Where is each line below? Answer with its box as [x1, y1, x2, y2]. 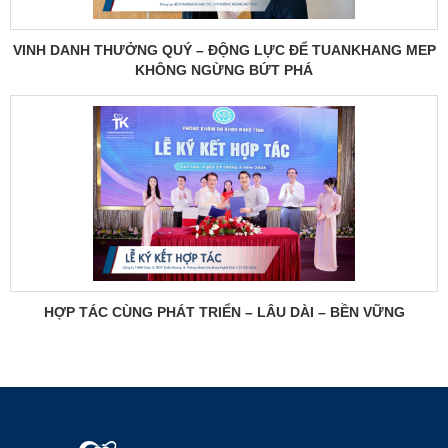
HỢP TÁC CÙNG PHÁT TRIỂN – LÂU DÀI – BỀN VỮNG [43, 304, 405, 320]
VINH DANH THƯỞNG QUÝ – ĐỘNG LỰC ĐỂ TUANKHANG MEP [12, 42, 436, 58]
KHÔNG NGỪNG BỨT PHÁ [135, 62, 313, 78]
